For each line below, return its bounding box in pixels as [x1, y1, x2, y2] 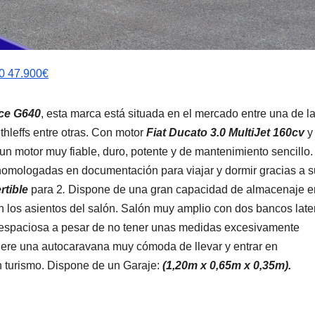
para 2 [28, 183, 63, 195]
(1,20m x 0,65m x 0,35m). [162, 259, 291, 271]
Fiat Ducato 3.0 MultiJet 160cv [146, 126, 304, 139]
